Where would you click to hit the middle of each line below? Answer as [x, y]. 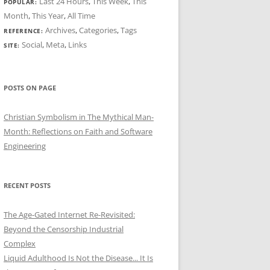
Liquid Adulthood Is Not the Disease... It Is [78, 258]
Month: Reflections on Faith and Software [78, 131]
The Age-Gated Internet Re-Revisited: [69, 215]
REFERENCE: [24, 31]
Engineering [25, 146]
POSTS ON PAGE [30, 88]
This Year [48, 16]
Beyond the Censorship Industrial [64, 229]
